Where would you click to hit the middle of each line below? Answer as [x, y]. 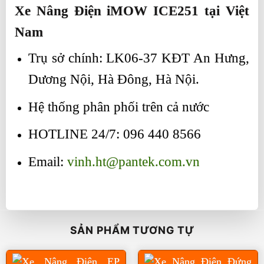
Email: [47, 161]
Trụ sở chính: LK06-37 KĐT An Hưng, [138, 58]
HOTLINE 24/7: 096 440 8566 [114, 134]
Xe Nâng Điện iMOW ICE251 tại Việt [132, 11]
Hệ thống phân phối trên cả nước [118, 107]
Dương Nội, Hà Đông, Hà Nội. [113, 80]
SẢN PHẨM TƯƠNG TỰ [132, 230]
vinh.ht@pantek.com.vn [133, 161]
